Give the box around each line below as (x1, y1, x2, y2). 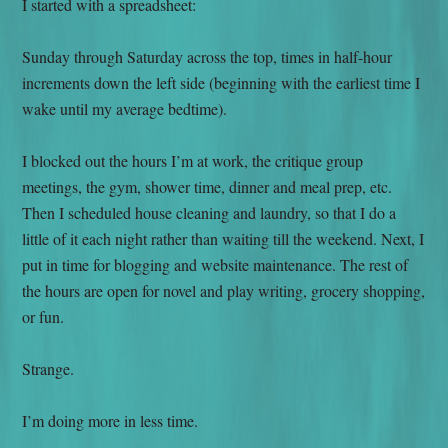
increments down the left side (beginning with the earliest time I (22, 71, 421, 93)
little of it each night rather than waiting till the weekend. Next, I (22, 227, 425, 249)
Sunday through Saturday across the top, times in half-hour (22, 45, 393, 67)
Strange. (22, 357, 75, 379)
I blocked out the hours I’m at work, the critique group (22, 149, 364, 171)
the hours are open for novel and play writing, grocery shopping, (22, 279, 426, 301)
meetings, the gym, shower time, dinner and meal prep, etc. (22, 175, 393, 197)
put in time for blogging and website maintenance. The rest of (22, 253, 409, 275)
